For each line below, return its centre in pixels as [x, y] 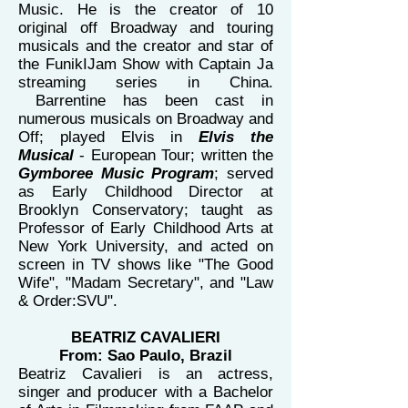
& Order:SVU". [70, 301]
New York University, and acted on [146, 246]
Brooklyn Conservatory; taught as [146, 210]
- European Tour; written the [177, 155]
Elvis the [236, 137]
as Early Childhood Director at [146, 192]
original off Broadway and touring [146, 28]
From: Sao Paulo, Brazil [146, 356]
